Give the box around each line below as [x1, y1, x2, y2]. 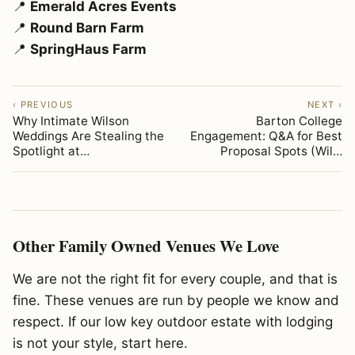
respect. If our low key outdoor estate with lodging [13, 314, 333, 330]
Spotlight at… [13, 143, 90, 159]
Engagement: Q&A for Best [190, 128, 342, 144]
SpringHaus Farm [30, 41, 147, 58]
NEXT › [307, 99, 342, 111]
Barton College [256, 113, 342, 129]
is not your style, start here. [13, 335, 188, 352]
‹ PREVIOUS [13, 99, 74, 111]
